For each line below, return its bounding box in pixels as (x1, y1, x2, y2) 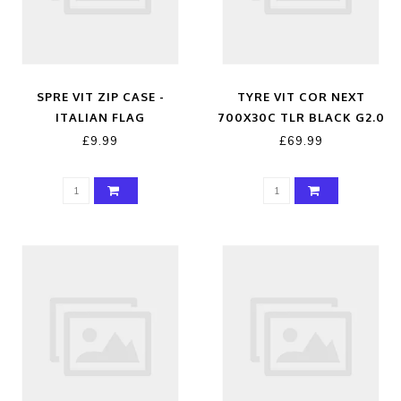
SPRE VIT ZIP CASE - (36, 90, 165, 105)
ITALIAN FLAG (55, 110, 145, 125)
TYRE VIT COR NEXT (236, 90, 365, 105)
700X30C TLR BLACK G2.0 (217, 110, 385, 125)
